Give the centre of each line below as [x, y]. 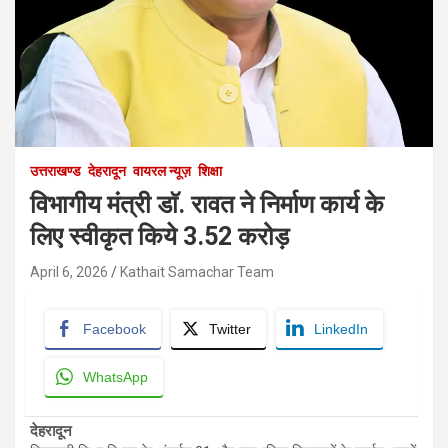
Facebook [114, 328]
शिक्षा [210, 170]
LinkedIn [341, 328]
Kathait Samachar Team [197, 271]
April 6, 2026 [69, 271]
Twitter [230, 328]
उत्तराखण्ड [55, 170]
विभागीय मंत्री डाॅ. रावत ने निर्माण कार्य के [207, 204]
